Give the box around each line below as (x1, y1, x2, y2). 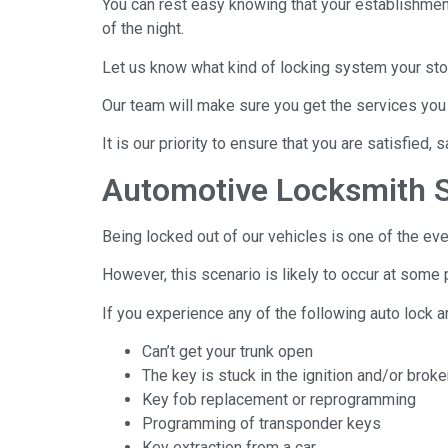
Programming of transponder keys (142, 413, 381, 433)
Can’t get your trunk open (142, 341, 313, 361)
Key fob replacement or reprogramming (142, 389, 416, 409)
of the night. (102, 19, 184, 39)
